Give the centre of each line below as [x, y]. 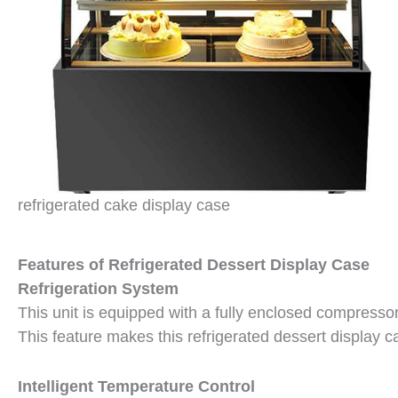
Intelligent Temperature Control [136, 387]
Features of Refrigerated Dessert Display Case [194, 265]
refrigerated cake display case [124, 206]
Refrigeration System [98, 289]
